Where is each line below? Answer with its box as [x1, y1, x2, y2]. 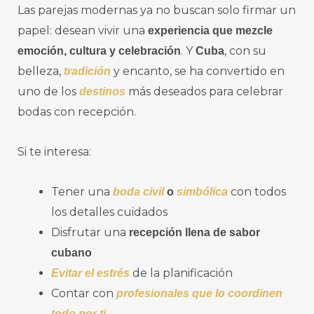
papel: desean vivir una [18, 24, 148, 38]
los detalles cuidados [51, 205, 168, 219]
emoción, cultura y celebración [18, 45, 181, 57]
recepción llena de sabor [129, 226, 260, 239]
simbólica [177, 186, 231, 198]
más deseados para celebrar [128, 85, 283, 99]
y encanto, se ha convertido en [114, 64, 285, 78]
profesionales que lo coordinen [116, 287, 282, 300]
